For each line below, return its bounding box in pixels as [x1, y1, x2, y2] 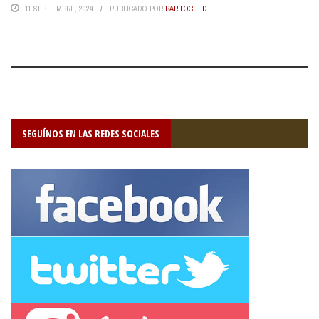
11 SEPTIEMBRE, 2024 [25, 4, 93, 14]
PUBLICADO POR [110, 4, 165, 14]
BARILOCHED [165, 4, 207, 14]
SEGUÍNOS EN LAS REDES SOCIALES [22, 127, 159, 141]
